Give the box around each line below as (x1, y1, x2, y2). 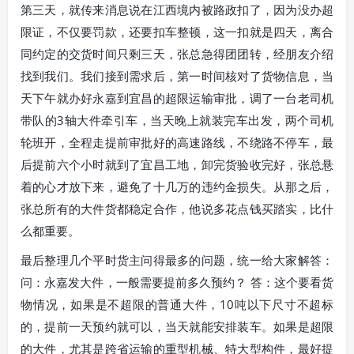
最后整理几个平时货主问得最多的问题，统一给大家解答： (21, 252, 333, 269)
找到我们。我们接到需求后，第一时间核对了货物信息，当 (21, 67, 333, 84)
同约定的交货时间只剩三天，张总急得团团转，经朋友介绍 (21, 45, 333, 62)
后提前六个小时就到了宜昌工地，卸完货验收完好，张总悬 (21, 156, 333, 172)
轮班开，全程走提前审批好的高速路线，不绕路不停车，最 (21, 134, 333, 150)
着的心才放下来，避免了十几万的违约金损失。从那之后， (21, 178, 333, 194)
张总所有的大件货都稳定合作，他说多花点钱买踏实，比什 (21, 200, 333, 217)
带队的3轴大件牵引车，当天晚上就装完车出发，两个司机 (21, 111, 333, 128)
